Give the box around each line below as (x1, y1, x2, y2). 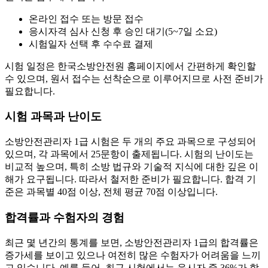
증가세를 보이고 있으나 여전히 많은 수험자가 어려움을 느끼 (5, 249, 261, 260)
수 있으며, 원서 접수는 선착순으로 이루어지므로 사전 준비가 (5, 73, 263, 84)
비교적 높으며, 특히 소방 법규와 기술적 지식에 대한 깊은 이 (5, 162, 258, 172)
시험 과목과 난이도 (5, 110, 102, 123)
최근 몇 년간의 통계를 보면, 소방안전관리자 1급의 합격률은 (5, 237, 258, 248)
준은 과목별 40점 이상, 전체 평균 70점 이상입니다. (5, 187, 218, 197)
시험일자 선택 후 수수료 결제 (29, 38, 153, 49)
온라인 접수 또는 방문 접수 (29, 13, 144, 24)
